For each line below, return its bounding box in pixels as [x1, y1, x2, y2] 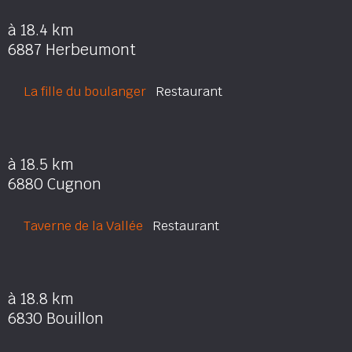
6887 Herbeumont [8, 40, 136, 60]
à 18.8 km [8, 289, 74, 309]
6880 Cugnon [8, 174, 101, 194]
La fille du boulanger [24, 83, 146, 100]
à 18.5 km [8, 155, 74, 174]
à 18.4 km [8, 20, 74, 40]
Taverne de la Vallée [24, 218, 143, 234]
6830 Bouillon [8, 309, 104, 328]
